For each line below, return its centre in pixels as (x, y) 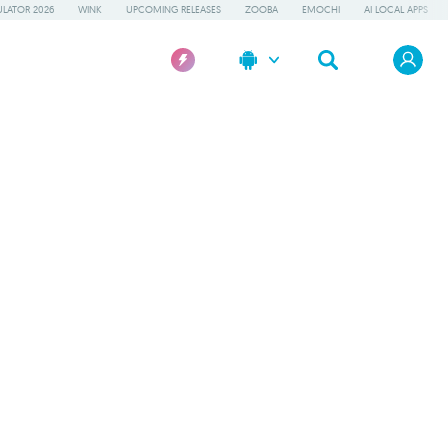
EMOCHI (321, 9)
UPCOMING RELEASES (173, 9)
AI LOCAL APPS (396, 9)
